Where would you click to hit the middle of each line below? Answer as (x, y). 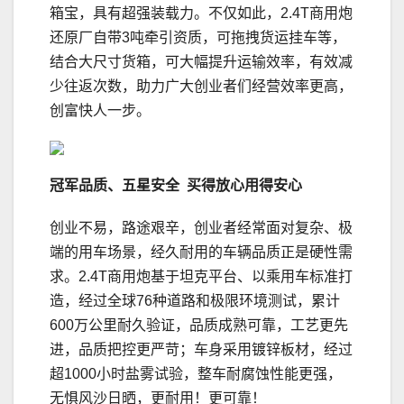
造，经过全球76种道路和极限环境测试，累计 (195, 301)
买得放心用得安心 (244, 186)
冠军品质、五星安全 (115, 186)
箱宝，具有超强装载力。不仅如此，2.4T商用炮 (201, 14)
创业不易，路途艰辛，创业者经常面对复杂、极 (201, 228)
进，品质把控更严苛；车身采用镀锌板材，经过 (201, 350)
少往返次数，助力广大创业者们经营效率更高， (201, 87)
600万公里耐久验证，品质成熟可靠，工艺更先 (199, 326)
